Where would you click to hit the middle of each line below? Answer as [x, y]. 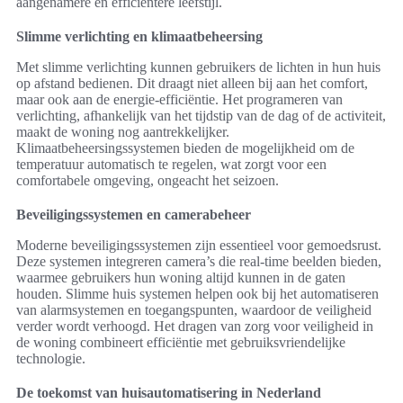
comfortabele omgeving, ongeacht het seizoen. [148, 180]
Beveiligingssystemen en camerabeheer [134, 214]
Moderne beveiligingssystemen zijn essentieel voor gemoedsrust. [199, 245]
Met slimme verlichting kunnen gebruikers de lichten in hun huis [198, 67]
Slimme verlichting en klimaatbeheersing [139, 36]
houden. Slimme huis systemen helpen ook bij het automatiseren [197, 293]
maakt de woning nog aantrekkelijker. [123, 131]
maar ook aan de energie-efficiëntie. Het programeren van [179, 99]
